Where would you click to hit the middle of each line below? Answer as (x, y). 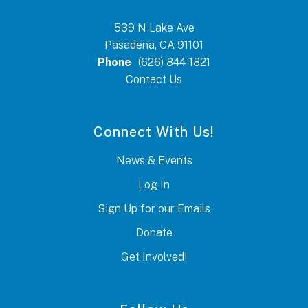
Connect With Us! (154, 132)
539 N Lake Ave (154, 27)
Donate (154, 232)
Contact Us (154, 79)
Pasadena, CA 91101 (154, 45)
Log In (154, 184)
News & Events (154, 160)
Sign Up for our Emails (154, 208)
